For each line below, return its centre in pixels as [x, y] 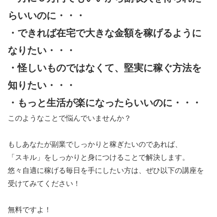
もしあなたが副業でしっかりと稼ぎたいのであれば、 [95, 144]
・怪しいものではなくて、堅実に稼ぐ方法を [105, 68]
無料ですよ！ [30, 209]
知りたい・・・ [42, 85]
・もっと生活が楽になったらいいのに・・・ [105, 102]
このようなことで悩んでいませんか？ [70, 118]
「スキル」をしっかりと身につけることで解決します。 [99, 157]
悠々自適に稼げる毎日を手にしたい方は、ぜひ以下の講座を [106, 170]
